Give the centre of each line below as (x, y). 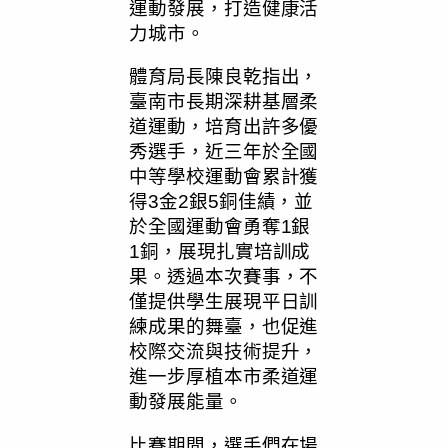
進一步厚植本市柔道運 (224, 377)
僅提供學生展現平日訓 (224, 302)
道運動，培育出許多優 (224, 127)
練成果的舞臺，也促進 (224, 327)
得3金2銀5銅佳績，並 (221, 202)
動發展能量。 (186, 402)
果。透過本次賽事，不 (224, 277)
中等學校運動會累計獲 (224, 177)
